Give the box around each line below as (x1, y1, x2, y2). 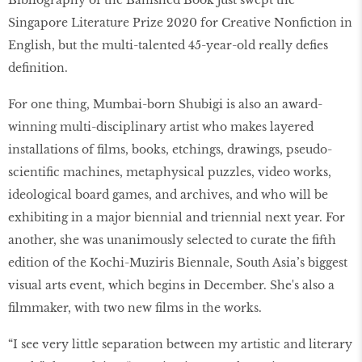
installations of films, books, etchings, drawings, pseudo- (8, 142, 332, 158)
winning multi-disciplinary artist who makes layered (8, 120, 314, 135)
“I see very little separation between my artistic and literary (8, 336, 352, 351)
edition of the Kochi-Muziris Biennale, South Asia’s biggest (8, 255, 347, 271)
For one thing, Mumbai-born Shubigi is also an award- (8, 97, 322, 112)
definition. (8, 61, 68, 76)
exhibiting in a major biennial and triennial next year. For (8, 210, 345, 225)
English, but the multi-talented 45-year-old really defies (8, 38, 328, 53)
